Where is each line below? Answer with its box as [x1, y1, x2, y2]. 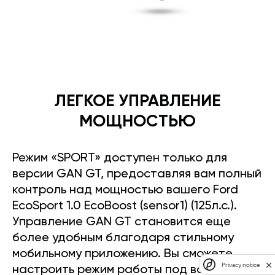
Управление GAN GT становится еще [12, 216, 231, 229]
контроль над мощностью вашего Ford [12, 184, 238, 197]
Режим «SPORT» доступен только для [12, 152, 227, 165]
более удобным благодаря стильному [12, 232, 234, 245]
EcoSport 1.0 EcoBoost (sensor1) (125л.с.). [12, 200, 237, 213]
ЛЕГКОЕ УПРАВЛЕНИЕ [55, 93, 220, 110]
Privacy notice [222, 261, 260, 268]
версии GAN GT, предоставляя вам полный [12, 168, 261, 181]
